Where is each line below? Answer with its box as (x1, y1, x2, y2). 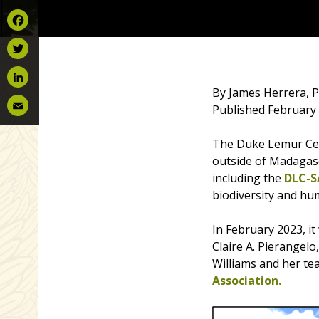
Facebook (7, 34, 56, 50)
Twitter (7, 63, 46, 78)
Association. (211, 273, 281, 288)
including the (211, 170, 284, 186)
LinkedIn (7, 91, 53, 107)
